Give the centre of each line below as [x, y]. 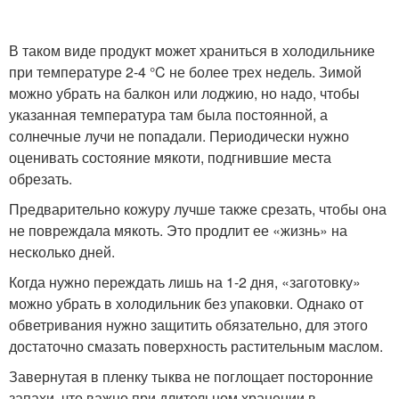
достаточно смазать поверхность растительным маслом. [196, 346]
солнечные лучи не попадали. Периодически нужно [179, 135]
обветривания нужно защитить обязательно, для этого [188, 324]
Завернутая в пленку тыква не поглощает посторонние [191, 376]
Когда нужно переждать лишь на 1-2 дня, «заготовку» [185, 281]
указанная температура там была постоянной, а [168, 114]
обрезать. [41, 178]
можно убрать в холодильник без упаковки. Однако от [186, 303]
